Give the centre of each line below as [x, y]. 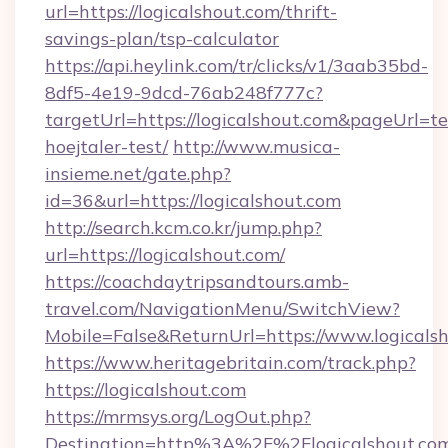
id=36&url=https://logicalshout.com [193, 200]
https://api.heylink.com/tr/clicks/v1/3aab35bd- [236, 65]
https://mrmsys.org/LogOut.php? [178, 416]
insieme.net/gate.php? [138, 173]
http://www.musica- [256, 146]
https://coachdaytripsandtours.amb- [197, 281]
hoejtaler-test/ [106, 146]
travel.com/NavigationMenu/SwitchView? [222, 308]
